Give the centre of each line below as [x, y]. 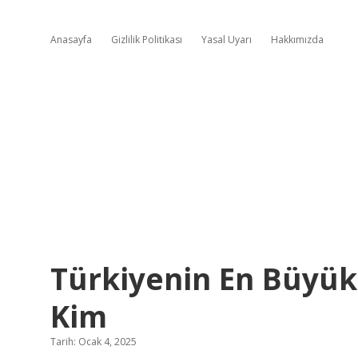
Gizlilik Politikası [147, 40]
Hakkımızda [297, 40]
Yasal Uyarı [227, 40]
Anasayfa [71, 40]
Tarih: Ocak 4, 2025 [93, 342]
